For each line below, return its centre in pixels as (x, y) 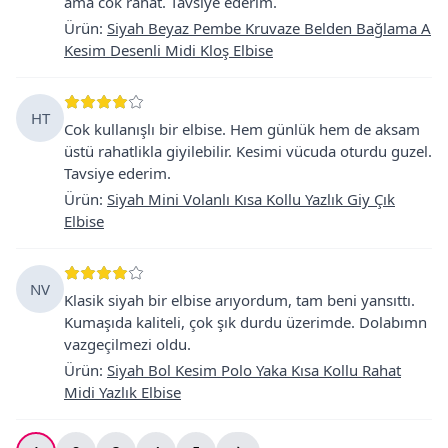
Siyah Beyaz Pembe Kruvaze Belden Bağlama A (269, 27)
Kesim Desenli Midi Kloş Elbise (168, 49)
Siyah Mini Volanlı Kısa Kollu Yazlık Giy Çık (251, 198)
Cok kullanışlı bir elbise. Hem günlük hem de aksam (242, 128)
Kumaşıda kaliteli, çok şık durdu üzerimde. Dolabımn (245, 321)
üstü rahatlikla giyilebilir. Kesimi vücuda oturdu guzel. (248, 150)
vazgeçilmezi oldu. (127, 343)
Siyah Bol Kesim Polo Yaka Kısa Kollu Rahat (254, 369)
